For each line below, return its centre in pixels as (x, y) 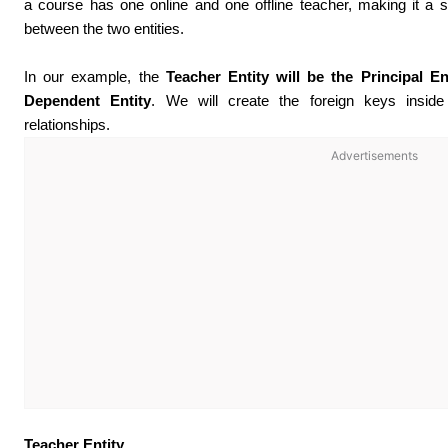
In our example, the (95, 76)
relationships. (67, 124)
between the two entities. (104, 28)
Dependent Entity (88, 100)
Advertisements (374, 155)
